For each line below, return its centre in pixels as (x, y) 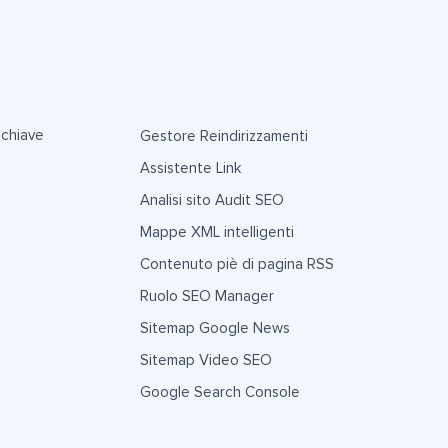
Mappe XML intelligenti (216, 232)
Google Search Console (219, 392)
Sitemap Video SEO (205, 360)
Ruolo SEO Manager (206, 296)
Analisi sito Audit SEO (211, 200)
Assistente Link (190, 168)
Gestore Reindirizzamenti (223, 136)
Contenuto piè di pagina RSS (236, 264)
